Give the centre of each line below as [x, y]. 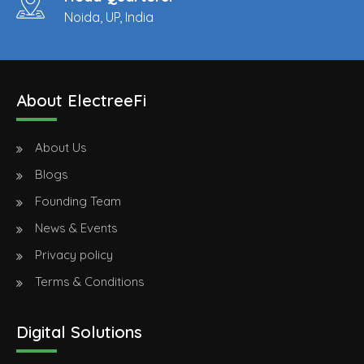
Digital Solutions [79, 332]
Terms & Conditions [89, 282]
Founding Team [78, 201]
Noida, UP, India [108, 17]
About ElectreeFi [81, 101]
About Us [61, 148]
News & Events [76, 228]
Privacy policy [74, 255]
